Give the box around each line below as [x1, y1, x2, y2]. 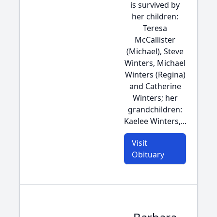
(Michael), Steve [126, 46, 184, 57]
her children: [132, 11, 178, 22]
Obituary [132, 149, 164, 160]
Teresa [143, 23, 167, 33]
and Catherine [129, 81, 181, 92]
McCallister [135, 34, 175, 45]
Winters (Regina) [124, 69, 186, 80]
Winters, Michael [124, 58, 186, 68]
